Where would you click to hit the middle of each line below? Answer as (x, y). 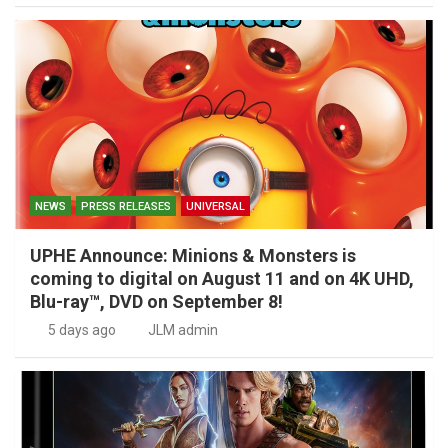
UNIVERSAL (215, 207)
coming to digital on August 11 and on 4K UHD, (222, 279)
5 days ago (81, 330)
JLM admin (183, 330)
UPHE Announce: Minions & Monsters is (193, 256)
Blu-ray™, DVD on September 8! (156, 302)
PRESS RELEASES (126, 207)
